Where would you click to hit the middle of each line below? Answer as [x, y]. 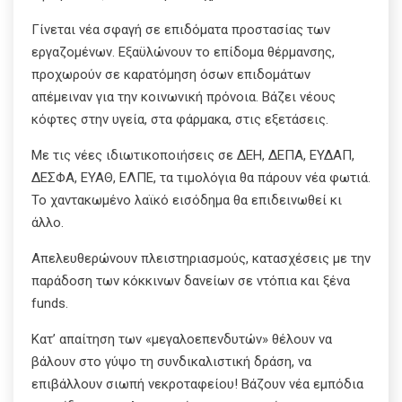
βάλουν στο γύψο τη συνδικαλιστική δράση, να [171, 361]
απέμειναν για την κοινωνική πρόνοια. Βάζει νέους [184, 96]
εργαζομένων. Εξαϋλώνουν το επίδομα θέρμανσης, [183, 52]
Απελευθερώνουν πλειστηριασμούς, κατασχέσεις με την [201, 258]
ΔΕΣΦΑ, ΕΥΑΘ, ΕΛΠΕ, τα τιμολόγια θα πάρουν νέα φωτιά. [201, 177]
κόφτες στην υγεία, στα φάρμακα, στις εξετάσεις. [180, 119]
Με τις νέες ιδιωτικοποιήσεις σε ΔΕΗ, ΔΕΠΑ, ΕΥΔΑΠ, [193, 155]
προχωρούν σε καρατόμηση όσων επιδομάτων [171, 74]
